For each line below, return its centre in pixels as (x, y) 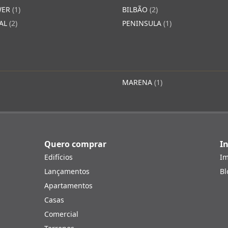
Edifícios (59, 157)
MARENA (138, 82)
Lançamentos (67, 171)
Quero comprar (75, 144)
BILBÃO (136, 9)
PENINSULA (143, 23)
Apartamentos (68, 186)
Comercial (61, 214)
